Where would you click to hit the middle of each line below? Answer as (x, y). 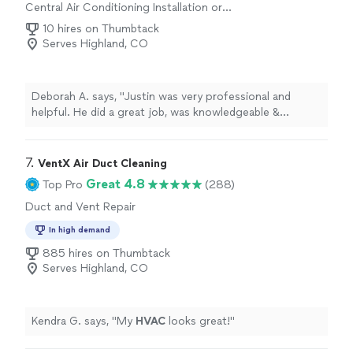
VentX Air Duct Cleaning (102, 163)
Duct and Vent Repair (80, 207)
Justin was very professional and (208, 97)
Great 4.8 (115, 184)
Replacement (59, 22)
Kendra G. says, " (74, 321)
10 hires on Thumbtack (101, 29)
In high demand (80, 230)
